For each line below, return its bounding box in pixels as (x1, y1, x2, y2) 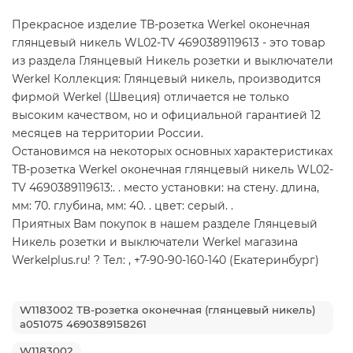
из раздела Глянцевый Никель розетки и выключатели (12, 53, 333, 68)
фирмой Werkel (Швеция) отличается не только (12, 89, 289, 104)
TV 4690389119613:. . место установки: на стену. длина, (12, 180, 319, 195)
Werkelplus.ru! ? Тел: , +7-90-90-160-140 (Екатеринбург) (12, 252, 319, 267)
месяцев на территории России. (12, 125, 203, 140)
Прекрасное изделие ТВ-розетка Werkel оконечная (12, 17, 310, 32)
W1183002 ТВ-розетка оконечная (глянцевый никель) (20, 303, 316, 316)
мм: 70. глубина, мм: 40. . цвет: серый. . (12, 198, 233, 213)
